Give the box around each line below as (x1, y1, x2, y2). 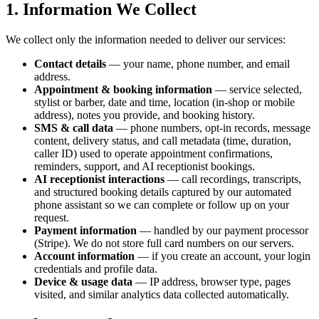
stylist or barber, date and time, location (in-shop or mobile (34, 95, 295, 108)
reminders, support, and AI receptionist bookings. (34, 159, 255, 172)
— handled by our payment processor (137, 224, 308, 236)
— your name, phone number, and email (106, 57, 290, 70)
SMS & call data (34, 121, 113, 134)
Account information (34, 249, 135, 262)
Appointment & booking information (34, 83, 212, 95)
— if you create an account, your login (135, 249, 310, 262)
